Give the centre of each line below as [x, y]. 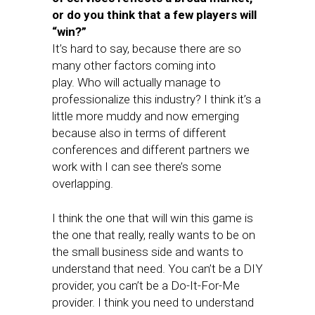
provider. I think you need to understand [153, 302]
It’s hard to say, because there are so [147, 49]
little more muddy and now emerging [146, 116]
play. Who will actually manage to [136, 82]
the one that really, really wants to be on [154, 235]
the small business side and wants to [148, 252]
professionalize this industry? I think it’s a [156, 99]
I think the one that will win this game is [153, 218]
